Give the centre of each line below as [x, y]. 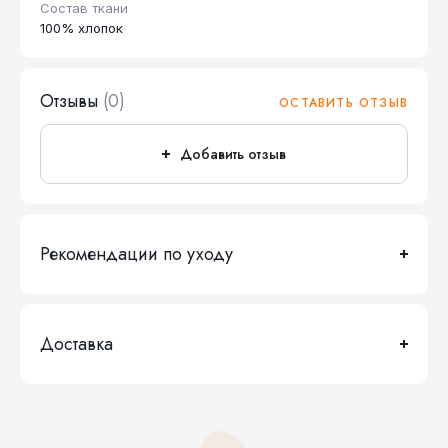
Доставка [76, 344]
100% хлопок [81, 28]
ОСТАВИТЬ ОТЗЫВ [343, 103]
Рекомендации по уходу [136, 254]
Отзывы [69, 101]
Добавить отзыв [233, 154]
